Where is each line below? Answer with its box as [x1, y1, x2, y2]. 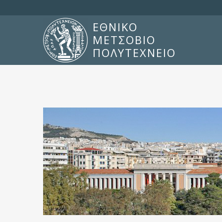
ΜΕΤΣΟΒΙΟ [93, 32, 156, 48]
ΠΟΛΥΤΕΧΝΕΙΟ [93, 45, 176, 60]
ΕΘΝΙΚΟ [93, 19, 138, 35]
